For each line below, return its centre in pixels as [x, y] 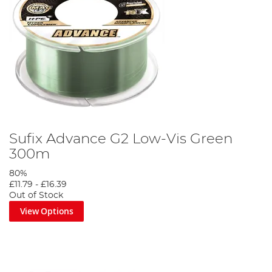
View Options [46, 211]
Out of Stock [36, 196]
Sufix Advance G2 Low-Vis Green [121, 139]
